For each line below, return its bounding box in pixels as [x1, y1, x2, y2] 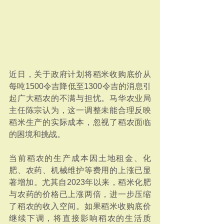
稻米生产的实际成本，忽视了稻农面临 [9, 118, 151, 126]
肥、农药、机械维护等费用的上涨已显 [9, 166, 151, 174]
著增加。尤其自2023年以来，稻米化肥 [9, 178, 151, 186]
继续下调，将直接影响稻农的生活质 [9, 214, 151, 222]
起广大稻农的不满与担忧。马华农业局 [9, 94, 151, 102]
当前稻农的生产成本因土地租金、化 [9, 154, 151, 162]
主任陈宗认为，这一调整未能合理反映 [9, 106, 151, 114]
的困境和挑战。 [9, 130, 65, 138]
